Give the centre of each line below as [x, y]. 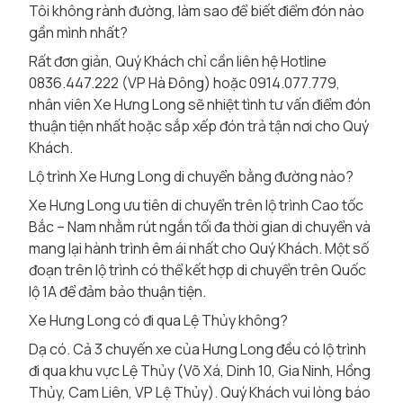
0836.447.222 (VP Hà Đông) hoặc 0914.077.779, [184, 83]
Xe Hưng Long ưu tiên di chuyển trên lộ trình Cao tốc [196, 205]
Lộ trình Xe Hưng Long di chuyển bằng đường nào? [191, 176]
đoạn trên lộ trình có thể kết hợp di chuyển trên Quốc [197, 270]
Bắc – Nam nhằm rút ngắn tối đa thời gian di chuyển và [200, 227]
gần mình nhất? [78, 32]
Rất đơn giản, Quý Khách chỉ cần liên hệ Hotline [178, 61]
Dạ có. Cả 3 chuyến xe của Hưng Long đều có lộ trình [197, 349]
